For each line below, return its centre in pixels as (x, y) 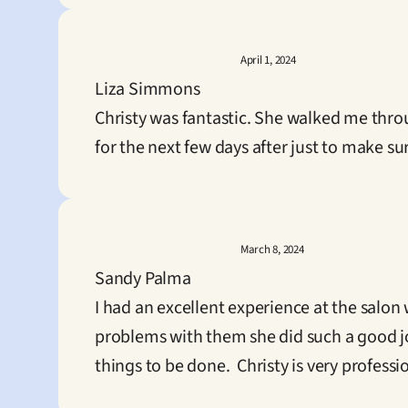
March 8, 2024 (272, 250)
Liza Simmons (148, 89)
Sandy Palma (143, 279)
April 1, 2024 (268, 60)
